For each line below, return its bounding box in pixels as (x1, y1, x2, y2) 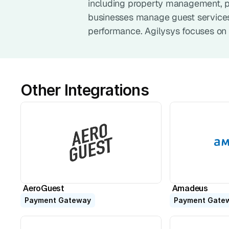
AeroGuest (23, 184, 64, 193)
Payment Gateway (25, 196, 91, 204)
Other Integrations (20, 81, 149, 99)
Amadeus (172, 184, 208, 193)
